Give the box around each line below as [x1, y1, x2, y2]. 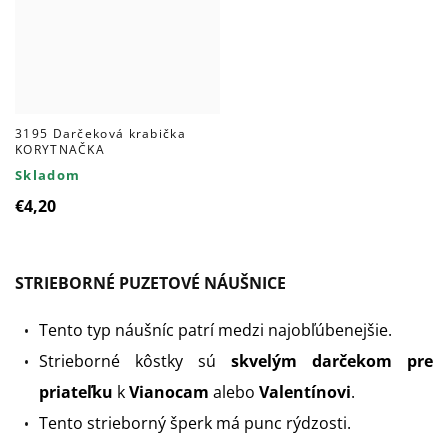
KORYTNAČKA [15, 141, 105, 159]
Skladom [15, 166, 81, 185]
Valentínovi [259, 381, 351, 404]
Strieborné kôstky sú [39, 350, 231, 373]
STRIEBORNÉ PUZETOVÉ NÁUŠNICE [15, 272, 290, 295]
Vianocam [129, 381, 209, 404]
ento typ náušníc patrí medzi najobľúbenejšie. [48, 319, 392, 342]
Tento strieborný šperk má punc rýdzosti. [39, 412, 351, 435]
